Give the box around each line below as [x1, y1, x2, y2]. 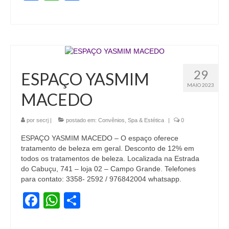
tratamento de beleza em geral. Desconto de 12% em [21, 144, 194, 152]
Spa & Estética [128, 117, 164, 123]
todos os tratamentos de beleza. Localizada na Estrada [21, 154, 199, 163]
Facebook [39, 191, 112, 210]
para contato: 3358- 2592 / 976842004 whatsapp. [21, 174, 181, 183]
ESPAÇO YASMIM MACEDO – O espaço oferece [21, 133, 178, 142]
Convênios [98, 117, 125, 123]
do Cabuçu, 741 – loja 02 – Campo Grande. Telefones [21, 164, 196, 173]
